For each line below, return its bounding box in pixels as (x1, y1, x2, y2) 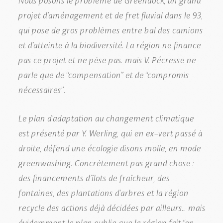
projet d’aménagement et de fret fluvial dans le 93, (18, 7, 203, 21)
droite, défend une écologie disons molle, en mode (18, 140, 201, 154)
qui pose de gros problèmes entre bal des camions (18, 22, 203, 36)
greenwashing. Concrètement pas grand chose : (18, 155, 194, 169)
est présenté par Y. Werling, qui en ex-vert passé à (18, 125, 202, 139)
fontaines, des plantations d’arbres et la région (18, 185, 188, 199)
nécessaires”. (18, 82, 65, 96)
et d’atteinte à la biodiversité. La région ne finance (18, 37, 201, 51)
